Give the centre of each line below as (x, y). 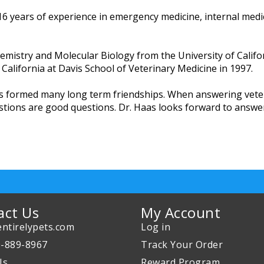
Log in (156, 227)
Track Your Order (182, 245)
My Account (181, 212)
